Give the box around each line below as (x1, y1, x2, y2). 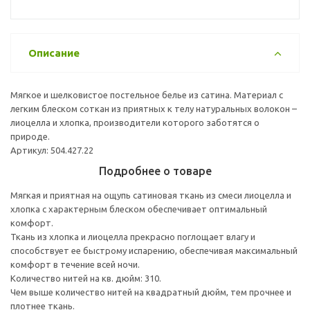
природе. (10, 131, 50, 141)
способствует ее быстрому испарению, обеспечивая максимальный (10, 245, 298, 255)
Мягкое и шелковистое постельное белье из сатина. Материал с (10, 89, 283, 100)
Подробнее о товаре (98, 164, 212, 177)
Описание (28, 46, 80, 59)
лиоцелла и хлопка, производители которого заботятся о (10, 117, 259, 127)
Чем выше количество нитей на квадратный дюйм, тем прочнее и (10, 286, 291, 297)
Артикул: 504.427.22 (10, 145, 93, 155)
